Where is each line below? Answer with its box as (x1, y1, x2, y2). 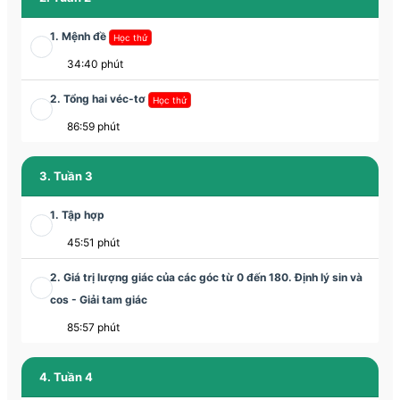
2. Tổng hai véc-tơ (50, 92, 148, 106)
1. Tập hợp (50, 208, 104, 222)
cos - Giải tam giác (50, 293, 147, 307)
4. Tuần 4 (39, 370, 93, 385)
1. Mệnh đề (50, 29, 109, 44)
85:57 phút (67, 321, 122, 335)
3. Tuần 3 (39, 169, 93, 184)
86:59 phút (67, 120, 122, 134)
